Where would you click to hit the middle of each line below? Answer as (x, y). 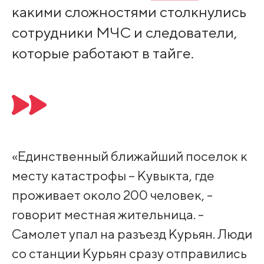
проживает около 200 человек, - (112, 195)
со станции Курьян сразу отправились (129, 253)
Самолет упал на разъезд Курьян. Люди (132, 234)
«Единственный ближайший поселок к (129, 156)
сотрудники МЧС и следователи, (124, 33)
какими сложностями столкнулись (129, 12)
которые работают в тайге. (103, 53)
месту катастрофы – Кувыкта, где (113, 176)
